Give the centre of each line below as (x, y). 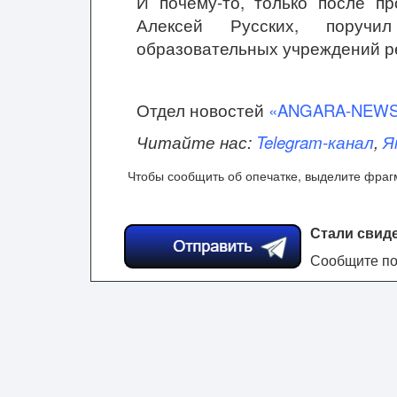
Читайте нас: (196, 142)
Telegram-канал (315, 142)
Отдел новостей (202, 110)
